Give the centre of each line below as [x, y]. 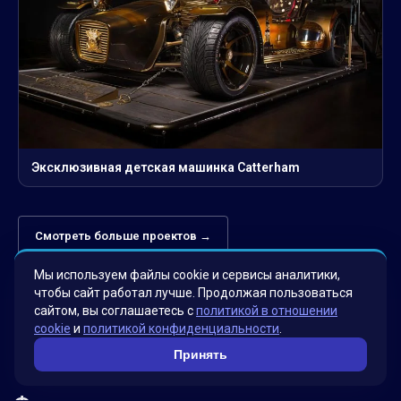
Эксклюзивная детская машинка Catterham [166, 168]
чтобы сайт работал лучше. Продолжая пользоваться [193, 293]
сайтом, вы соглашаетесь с [115, 311]
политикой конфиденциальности [181, 328]
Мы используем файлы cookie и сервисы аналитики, [187, 275]
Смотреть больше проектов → [123, 236]
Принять [200, 354]
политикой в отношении [267, 311]
